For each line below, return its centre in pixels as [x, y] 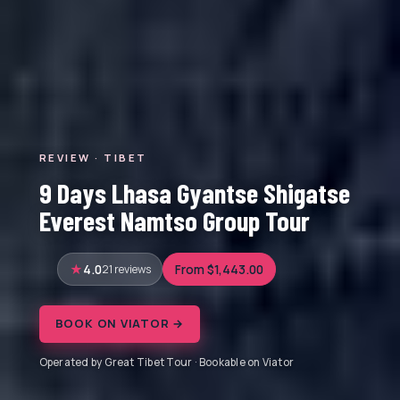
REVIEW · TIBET [93, 157]
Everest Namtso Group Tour [174, 220]
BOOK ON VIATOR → [120, 324]
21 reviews [126, 269]
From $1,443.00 [219, 269]
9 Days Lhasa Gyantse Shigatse [194, 192]
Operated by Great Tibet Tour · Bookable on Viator [167, 363]
